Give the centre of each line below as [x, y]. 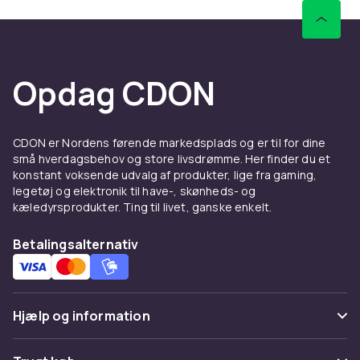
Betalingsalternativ [76, 244]
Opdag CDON [114, 93]
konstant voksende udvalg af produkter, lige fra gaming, [165, 175]
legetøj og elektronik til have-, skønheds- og [135, 191]
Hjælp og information [82, 316]
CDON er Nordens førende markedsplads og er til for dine [170, 143]
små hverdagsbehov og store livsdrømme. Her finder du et [172, 159]
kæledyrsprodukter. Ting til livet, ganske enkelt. [143, 207]
